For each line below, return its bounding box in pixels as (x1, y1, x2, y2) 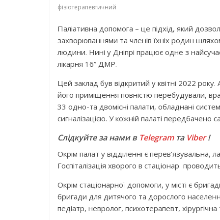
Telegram (139, 132, 174, 143)
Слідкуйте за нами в (57, 132, 139, 143)
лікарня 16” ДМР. (57, 59, 117, 69)
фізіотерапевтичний (57, 3, 116, 11)
